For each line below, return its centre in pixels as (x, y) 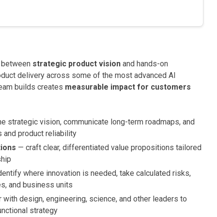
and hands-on (144, 64)
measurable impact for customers (128, 87)
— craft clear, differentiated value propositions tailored (109, 147)
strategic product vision (77, 64)
